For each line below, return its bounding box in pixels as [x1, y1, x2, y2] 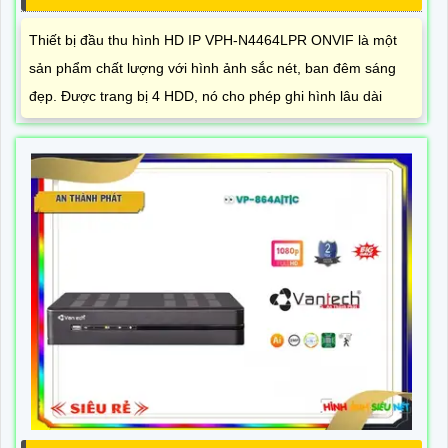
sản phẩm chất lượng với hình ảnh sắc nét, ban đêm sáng [29, 59, 396, 76]
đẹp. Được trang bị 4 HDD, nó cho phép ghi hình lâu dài [29, 87, 382, 104]
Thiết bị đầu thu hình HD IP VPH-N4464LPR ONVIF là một [29, 31, 397, 48]
